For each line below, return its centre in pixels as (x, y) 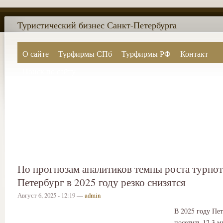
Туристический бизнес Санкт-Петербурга (97, 25)
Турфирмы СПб (85, 54)
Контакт (194, 54)
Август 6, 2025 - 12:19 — (51, 195)
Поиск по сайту (49, 71)
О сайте (35, 54)
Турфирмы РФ (146, 54)
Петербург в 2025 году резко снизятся (102, 182)
